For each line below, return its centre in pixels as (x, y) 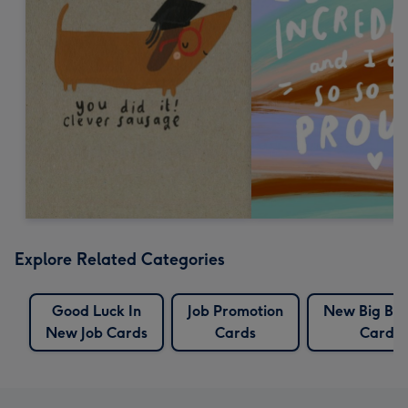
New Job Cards (97, 332)
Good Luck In (97, 311)
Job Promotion (235, 311)
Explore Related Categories (120, 259)
